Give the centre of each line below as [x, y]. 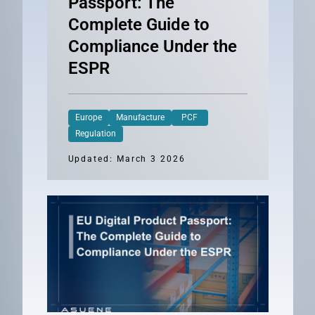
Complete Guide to [139, 25]
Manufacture [140, 117]
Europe [88, 117]
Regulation [95, 134]
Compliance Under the [152, 46]
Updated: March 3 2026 [127, 159]
